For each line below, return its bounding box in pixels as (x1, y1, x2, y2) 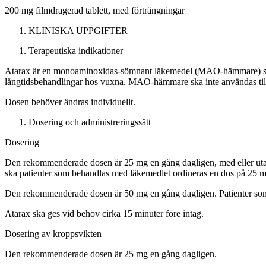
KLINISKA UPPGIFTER (28, 26, 128, 36)
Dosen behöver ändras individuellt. (5, 97, 135, 107)
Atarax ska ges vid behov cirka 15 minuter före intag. (5, 208, 204, 219)
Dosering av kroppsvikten (5, 229, 102, 239)
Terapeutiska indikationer (28, 46, 123, 56)
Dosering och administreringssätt (28, 117, 151, 128)
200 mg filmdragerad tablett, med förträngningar (5, 5, 185, 16)
